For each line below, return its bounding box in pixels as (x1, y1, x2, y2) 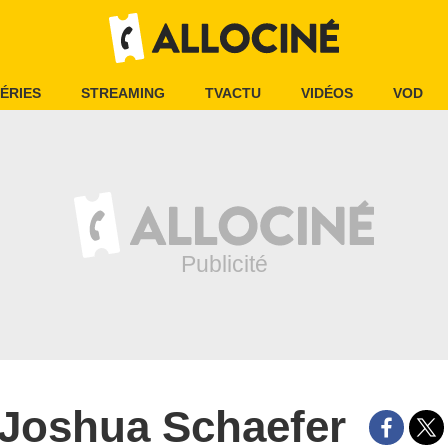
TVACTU (205, 85, 261, 101)
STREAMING (81, 85, 165, 101)
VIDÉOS (301, 85, 353, 101)
